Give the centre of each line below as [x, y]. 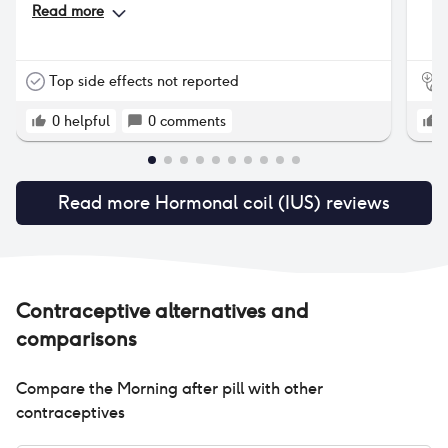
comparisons [76, 339]
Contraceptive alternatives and [162, 311]
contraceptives [70, 412]
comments [193, 121]
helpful [87, 121]
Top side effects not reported [144, 81]
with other [283, 388]
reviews [355, 202]
